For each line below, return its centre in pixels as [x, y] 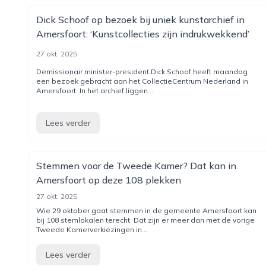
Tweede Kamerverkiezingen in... [92, 229]
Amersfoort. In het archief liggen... [95, 91]
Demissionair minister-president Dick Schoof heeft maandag [142, 72]
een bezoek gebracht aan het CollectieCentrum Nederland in [142, 81]
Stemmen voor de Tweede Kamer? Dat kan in [136, 166]
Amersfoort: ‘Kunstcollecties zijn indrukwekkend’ [143, 34]
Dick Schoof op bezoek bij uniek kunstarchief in [140, 20]
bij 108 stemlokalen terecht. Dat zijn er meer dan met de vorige [145, 220]
